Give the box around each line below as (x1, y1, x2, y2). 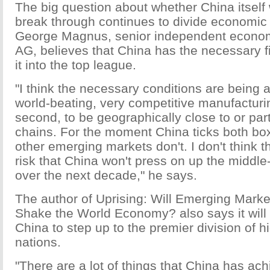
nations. (15, 235, 61, 249)
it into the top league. (15, 58, 136, 72)
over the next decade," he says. (15, 168, 197, 182)
